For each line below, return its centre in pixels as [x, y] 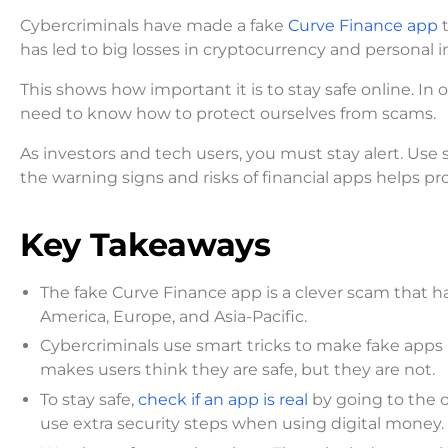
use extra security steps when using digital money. [242, 423]
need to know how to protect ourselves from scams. [228, 113]
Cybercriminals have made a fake [154, 25]
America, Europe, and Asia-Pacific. [173, 316]
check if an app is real [223, 399]
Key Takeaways [145, 244]
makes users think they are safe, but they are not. [237, 370]
